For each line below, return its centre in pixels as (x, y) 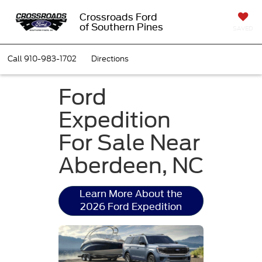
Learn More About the (131, 194)
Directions (110, 59)
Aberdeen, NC (131, 165)
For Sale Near (129, 142)
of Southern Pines (121, 27)
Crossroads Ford (118, 17)
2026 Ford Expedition (131, 207)
